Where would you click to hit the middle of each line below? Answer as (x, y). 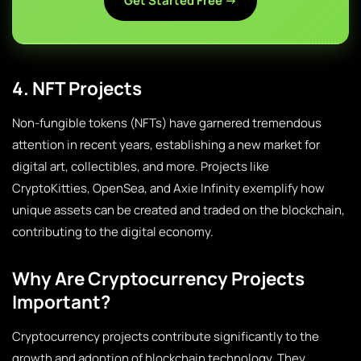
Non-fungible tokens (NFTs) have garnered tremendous (167, 123)
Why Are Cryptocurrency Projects (158, 278)
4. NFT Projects (77, 88)
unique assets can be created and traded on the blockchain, (178, 210)
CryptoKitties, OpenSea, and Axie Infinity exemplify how (168, 188)
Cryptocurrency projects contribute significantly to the (166, 336)
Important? (61, 302)
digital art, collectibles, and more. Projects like (141, 166)
